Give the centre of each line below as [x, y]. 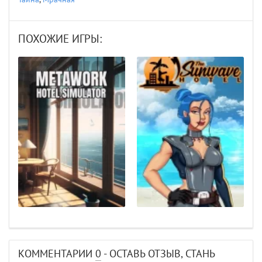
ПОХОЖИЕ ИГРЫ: [60, 39]
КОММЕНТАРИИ [57, 254]
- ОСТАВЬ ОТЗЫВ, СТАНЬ [158, 254]
